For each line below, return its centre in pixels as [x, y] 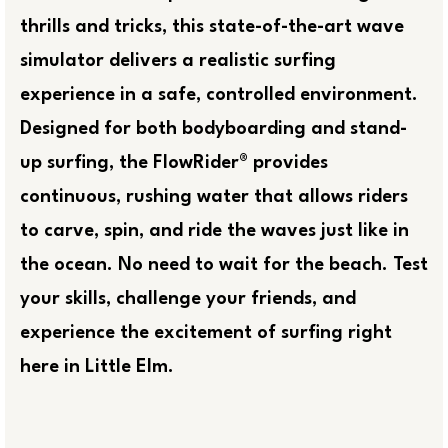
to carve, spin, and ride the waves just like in [214, 230]
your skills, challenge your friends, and [188, 298]
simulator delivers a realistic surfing [178, 60]
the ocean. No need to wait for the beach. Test [224, 264]
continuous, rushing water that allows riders [214, 196]
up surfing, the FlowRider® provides [174, 162]
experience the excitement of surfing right [206, 332]
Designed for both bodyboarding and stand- [213, 128]
